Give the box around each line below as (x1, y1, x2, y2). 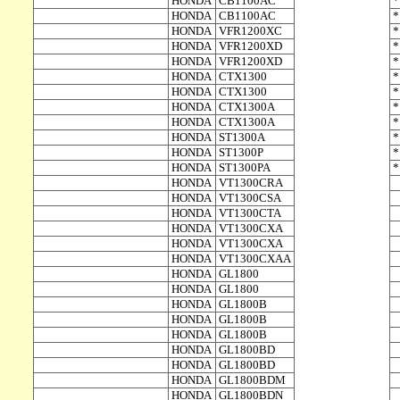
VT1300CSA (215, 191, 284, 204)
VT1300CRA (215, 176, 286, 189)
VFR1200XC (215, 24, 285, 37)
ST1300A (215, 130, 268, 144)
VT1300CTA (215, 206, 284, 220)
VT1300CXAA (215, 252, 294, 265)
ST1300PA (215, 161, 273, 174)
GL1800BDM (215, 373, 288, 387)
